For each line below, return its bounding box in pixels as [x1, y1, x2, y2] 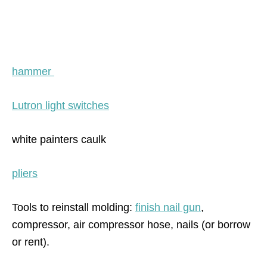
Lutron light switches [12, 100, 109, 112]
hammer [12, 66, 54, 78]
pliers [12, 167, 38, 180]
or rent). [12, 236, 49, 249]
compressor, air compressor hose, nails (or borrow [12, 219, 250, 231]
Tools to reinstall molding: [12, 201, 135, 214]
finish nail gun [135, 201, 201, 214]
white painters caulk [12, 133, 106, 146]
